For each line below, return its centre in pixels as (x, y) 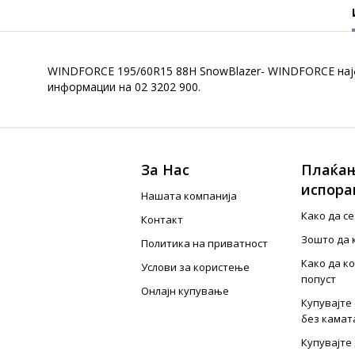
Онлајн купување (185, 291)
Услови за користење (196, 267)
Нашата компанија (189, 196)
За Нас (166, 170)
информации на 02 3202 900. (124, 87)
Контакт (162, 219)
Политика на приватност (205, 243)
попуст (318, 279)
